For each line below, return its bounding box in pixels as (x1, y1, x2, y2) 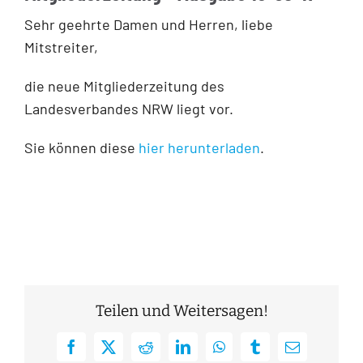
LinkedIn (181, 345, 235, 361)
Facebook (70, 345, 126, 361)
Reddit (144, 345, 183, 361)
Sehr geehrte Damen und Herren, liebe (24, 15, 273, 33)
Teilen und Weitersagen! (95, 301, 268, 320)
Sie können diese (24, 138, 139, 156)
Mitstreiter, (24, 37, 98, 56)
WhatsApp (217, 345, 280, 361)
